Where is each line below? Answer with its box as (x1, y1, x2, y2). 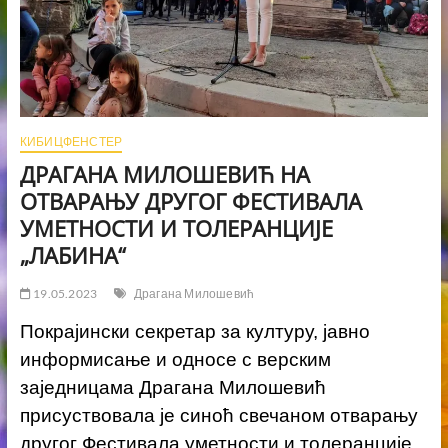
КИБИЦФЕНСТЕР (19, 133, 123, 149)
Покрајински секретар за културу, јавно (19, 320, 370, 342)
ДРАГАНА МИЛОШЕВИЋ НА (19, 158, 310, 189)
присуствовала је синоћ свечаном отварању (19, 404, 418, 426)
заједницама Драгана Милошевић (19, 376, 326, 398)
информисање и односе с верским (19, 348, 331, 370)
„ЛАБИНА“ (19, 239, 126, 270)
